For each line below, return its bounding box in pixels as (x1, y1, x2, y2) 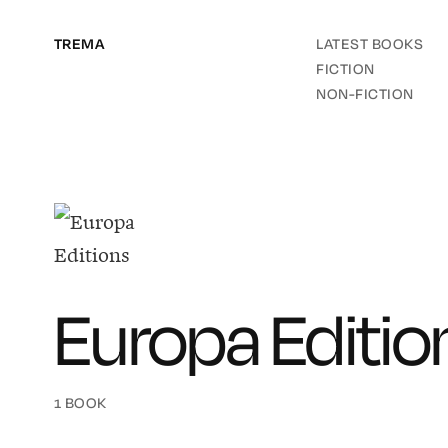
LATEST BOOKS (316, 34, 423, 55)
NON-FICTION (316, 84, 414, 105)
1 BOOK (53, 393, 107, 414)
